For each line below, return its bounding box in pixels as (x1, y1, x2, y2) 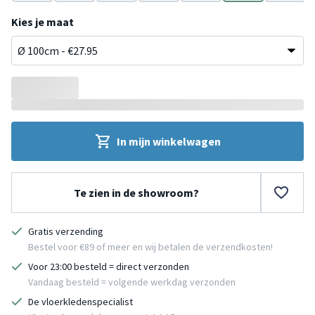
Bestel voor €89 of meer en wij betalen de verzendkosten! (28, 240, 273, 253)
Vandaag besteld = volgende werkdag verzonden (28, 275, 236, 288)
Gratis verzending (28, 224, 103, 238)
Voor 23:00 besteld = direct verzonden (28, 259, 189, 273)
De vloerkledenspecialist (28, 295, 133, 308)
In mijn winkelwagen (117, 134, 221, 148)
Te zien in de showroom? (73, 185, 199, 200)
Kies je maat (11, 14, 74, 29)
